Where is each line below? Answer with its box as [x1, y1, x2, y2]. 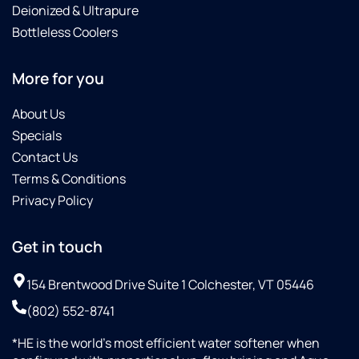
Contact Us [12, 147, 78, 166]
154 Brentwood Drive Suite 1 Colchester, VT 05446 [26, 275, 314, 293]
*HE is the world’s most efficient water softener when [12, 333, 320, 352]
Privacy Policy [12, 191, 93, 209]
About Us [12, 104, 65, 123]
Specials [12, 126, 62, 144]
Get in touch [12, 236, 103, 257]
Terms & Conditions [12, 169, 126, 188]
